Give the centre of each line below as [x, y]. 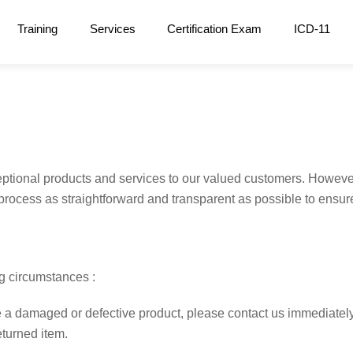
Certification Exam [215, 28]
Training [38, 28]
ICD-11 [312, 28]
